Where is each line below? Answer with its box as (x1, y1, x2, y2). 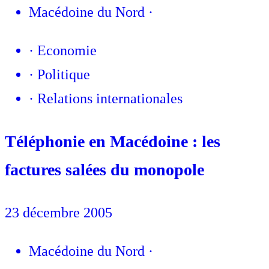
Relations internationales (37, 90, 183, 106)
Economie (37, 42, 97, 58)
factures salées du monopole (5, 160, 204, 179)
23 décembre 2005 (5, 204, 112, 220)
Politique (37, 66, 90, 82)
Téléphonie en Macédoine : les (5, 131, 220, 151)
